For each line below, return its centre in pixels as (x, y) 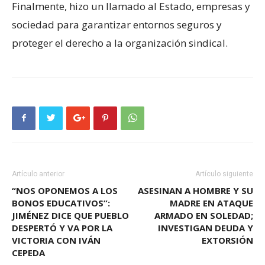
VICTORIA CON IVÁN (56, 240)
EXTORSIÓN (227, 240)
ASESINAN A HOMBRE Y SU (195, 190)
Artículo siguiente (224, 174)
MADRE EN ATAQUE (211, 203)
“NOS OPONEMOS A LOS (65, 190)
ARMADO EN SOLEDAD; (204, 215)
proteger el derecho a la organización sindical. (120, 43)
